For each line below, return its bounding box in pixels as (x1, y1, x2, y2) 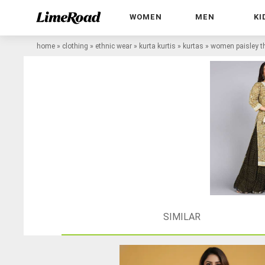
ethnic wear (95, 41, 132, 50)
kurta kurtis (139, 41, 176, 50)
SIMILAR (163, 211, 201, 222)
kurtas (183, 41, 203, 50)
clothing (62, 41, 88, 50)
